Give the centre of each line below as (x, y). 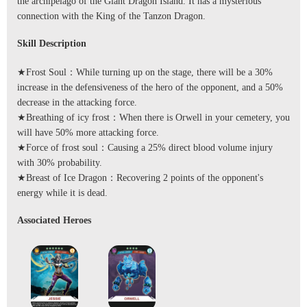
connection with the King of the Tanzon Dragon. (114, 16)
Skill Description (52, 44)
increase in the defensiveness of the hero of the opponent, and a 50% (150, 88)
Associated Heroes (54, 221)
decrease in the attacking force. (77, 103)
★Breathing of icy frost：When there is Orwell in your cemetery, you (153, 118)
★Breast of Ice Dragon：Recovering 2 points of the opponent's (140, 178)
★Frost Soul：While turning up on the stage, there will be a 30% (145, 73)
